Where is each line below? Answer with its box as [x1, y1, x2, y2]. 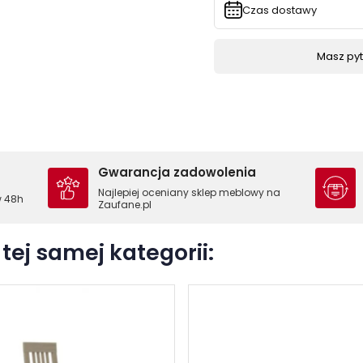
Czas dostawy [242, 2, 317, 18]
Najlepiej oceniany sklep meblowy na [98, 186, 281, 199]
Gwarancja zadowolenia [98, 164, 257, 181]
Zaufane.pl [98, 198, 152, 211]
